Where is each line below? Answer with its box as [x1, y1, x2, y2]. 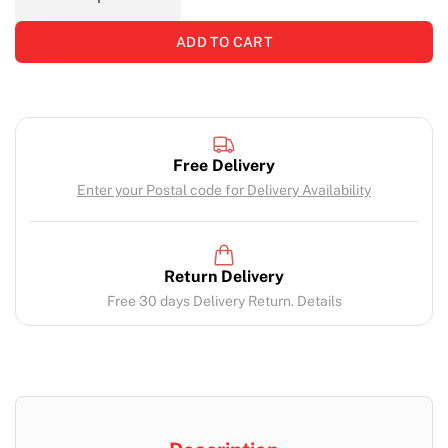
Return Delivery [164, 267, 284, 287]
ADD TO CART [175, 34, 273, 51]
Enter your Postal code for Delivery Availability [77, 182, 371, 199]
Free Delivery [173, 156, 275, 176]
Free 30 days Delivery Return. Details [106, 293, 342, 310]
